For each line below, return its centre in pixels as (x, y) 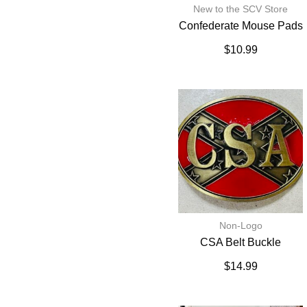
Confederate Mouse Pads (241, 25)
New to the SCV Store (241, 9)
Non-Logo (241, 226)
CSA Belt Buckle (241, 243)
